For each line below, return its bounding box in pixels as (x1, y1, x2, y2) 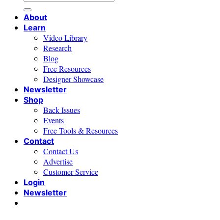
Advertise (43, 156, 73, 167)
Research (43, 43, 72, 54)
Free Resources (43, 63, 91, 74)
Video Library (43, 32, 87, 43)
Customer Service (43, 166, 98, 177)
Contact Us (43, 146, 78, 157)
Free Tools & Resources (43, 125, 118, 136)
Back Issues (43, 105, 80, 115)
